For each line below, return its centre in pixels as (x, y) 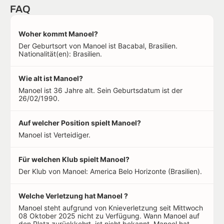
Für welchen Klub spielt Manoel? (74, 159)
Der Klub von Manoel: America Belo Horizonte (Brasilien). (110, 171)
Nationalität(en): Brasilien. (60, 54)
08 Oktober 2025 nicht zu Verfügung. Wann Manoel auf (109, 216)
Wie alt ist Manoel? (51, 78)
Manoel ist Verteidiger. (54, 135)
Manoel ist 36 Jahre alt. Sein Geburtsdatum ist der (100, 90)
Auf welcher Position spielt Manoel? (80, 123)
